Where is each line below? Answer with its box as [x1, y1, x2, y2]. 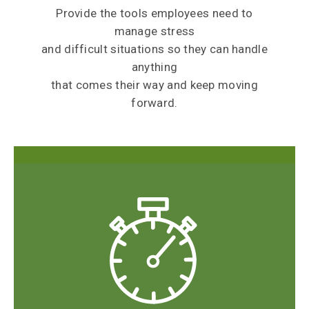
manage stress [114, 24, 195, 38]
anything [131, 60, 178, 74]
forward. [131, 96, 178, 110]
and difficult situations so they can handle [41, 42, 268, 56]
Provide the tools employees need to [56, 6, 253, 20]
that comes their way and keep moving [51, 78, 258, 92]
